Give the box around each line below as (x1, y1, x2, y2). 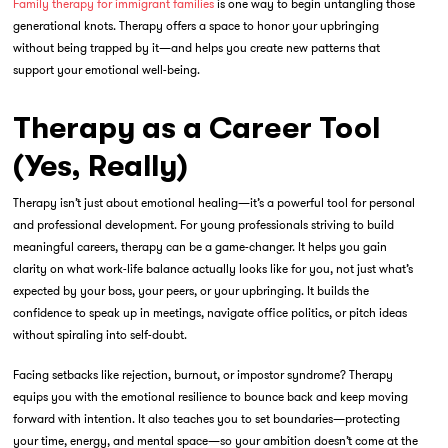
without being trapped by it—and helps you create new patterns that (12, 40, 380, 55)
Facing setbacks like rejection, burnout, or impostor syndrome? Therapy (12, 367, 393, 382)
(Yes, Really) (12, 149, 188, 183)
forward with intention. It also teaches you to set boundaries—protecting (12, 411, 400, 426)
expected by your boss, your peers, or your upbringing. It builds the (12, 283, 369, 298)
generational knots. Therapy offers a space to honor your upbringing (12, 18, 379, 33)
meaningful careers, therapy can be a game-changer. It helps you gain (12, 239, 387, 254)
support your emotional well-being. (12, 62, 200, 77)
